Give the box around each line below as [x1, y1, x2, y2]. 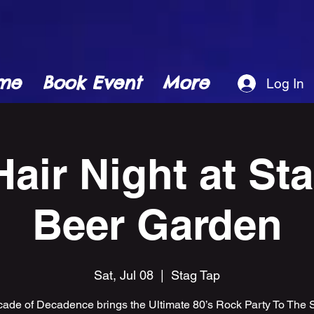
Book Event [42, 71, 141, 94]
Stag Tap [171, 268, 220, 283]
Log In [266, 75, 304, 91]
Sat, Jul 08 [94, 268, 153, 283]
